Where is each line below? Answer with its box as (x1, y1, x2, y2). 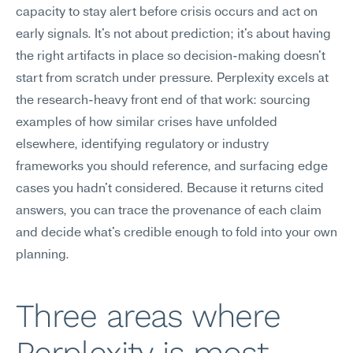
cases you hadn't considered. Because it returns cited (16, 183, 324, 195)
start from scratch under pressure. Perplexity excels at (16, 72, 329, 85)
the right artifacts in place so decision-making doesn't (16, 50, 325, 63)
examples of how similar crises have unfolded (16, 117, 277, 129)
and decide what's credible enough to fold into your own (16, 227, 337, 240)
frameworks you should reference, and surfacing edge (16, 161, 328, 173)
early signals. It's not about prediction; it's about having (16, 28, 331, 41)
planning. (16, 249, 69, 262)
